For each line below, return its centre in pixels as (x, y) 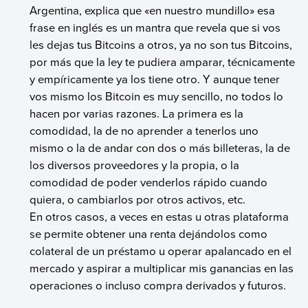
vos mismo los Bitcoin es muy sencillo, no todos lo (157, 96)
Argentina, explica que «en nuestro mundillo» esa (153, 10)
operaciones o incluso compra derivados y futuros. (158, 285)
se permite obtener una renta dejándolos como (149, 233)
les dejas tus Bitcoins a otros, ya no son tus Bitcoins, (161, 44)
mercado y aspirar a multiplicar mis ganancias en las (162, 267)
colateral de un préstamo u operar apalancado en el (161, 250)
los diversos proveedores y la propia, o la (135, 164)
